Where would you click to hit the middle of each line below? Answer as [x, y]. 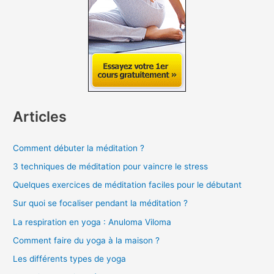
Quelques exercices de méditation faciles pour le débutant [128, 185]
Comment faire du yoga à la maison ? [87, 240]
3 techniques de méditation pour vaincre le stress [111, 166]
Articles [40, 117]
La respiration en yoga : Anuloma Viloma [92, 222]
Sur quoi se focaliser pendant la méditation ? [101, 203]
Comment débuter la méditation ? [79, 148]
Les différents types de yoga [70, 259]
